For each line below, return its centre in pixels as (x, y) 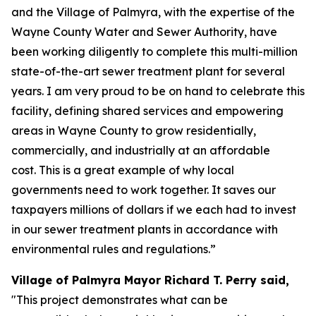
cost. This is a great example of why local (123, 170)
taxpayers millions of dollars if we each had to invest (154, 209)
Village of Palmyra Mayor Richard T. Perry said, (150, 280)
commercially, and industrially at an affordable (141, 150)
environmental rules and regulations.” (114, 249)
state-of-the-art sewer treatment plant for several (148, 71)
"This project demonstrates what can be (120, 300)
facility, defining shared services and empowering (147, 111)
